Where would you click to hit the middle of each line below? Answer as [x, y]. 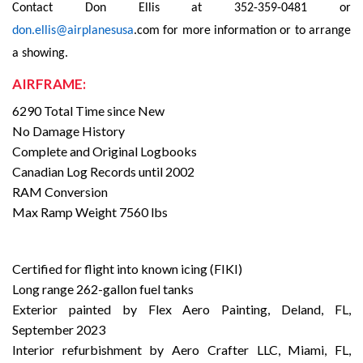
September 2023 [59, 330]
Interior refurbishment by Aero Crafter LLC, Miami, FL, [181, 350]
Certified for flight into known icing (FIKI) [127, 269]
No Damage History [68, 131]
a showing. [40, 54]
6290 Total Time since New [88, 111]
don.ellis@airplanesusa [73, 31]
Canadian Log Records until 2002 [103, 172]
